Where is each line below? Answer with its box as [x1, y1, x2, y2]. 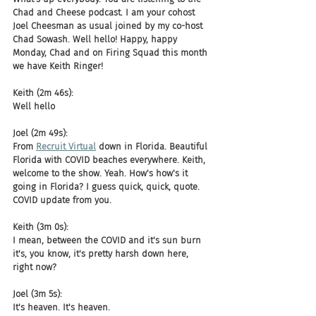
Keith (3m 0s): [13, 221, 68, 232]
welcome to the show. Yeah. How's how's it [13, 168, 190, 178]
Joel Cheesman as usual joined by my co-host [13, 20, 205, 31]
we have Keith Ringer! [13, 61, 103, 71]
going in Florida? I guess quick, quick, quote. [13, 181, 202, 192]
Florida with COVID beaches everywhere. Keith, [13, 154, 208, 165]
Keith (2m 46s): [13, 87, 73, 98]
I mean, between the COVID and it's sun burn [13, 235, 204, 245]
